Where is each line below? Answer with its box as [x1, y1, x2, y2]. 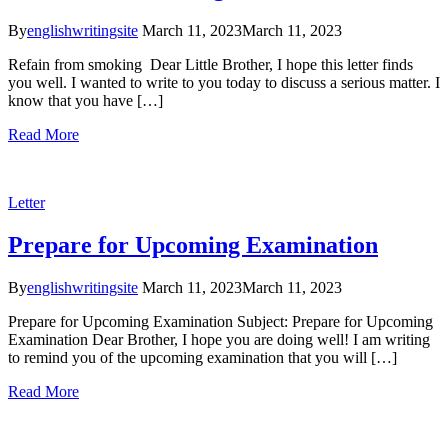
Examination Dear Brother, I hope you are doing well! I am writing [8, 330, 430, 348]
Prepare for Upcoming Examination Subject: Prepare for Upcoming [8, 312, 433, 330]
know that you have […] [8, 92, 163, 110]
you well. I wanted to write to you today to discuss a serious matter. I [8, 74, 440, 92]
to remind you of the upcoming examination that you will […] [8, 348, 397, 366]
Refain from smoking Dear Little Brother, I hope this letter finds [8, 56, 413, 74]
